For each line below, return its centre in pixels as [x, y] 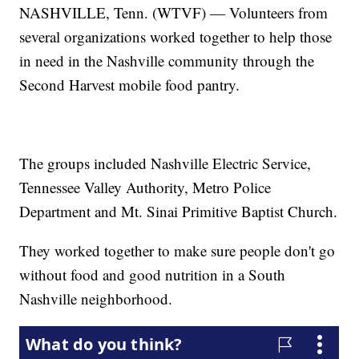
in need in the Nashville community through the [167, 61]
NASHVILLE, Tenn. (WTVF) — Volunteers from [174, 13]
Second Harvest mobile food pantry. [130, 85]
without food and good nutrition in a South [153, 275]
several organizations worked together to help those [176, 37]
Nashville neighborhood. [96, 299]
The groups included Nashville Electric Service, [165, 163]
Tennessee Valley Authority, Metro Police [145, 188]
